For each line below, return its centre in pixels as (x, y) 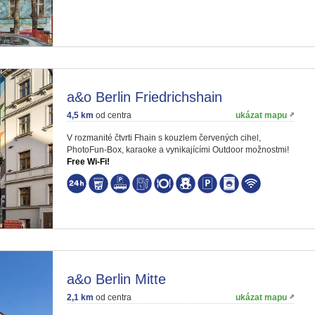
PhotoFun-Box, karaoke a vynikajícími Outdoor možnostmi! (178, 150)
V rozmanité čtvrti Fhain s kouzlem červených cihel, (164, 138)
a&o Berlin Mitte (116, 279)
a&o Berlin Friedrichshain (144, 97)
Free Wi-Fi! (88, 162)
